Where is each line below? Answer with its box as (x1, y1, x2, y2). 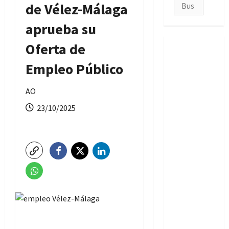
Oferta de (26, 39, 85, 58)
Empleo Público (26, 59, 123, 78)
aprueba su (26, 19, 96, 38)
